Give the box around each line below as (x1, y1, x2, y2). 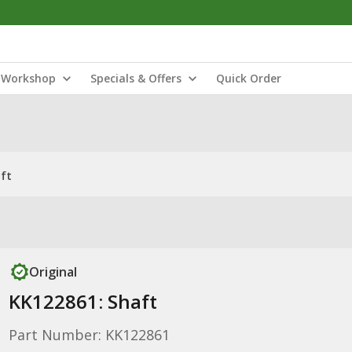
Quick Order (216, 71, 281, 86)
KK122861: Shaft (8, 288, 157, 314)
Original (28, 263, 77, 280)
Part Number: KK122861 (8, 325, 170, 344)
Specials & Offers (90, 71, 181, 86)
